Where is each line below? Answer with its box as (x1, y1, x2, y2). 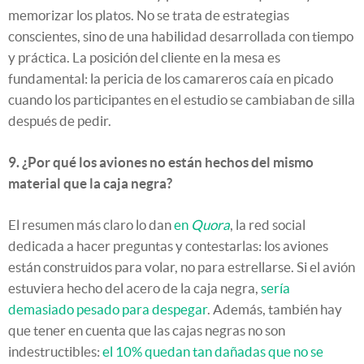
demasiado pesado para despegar (8, 301, 207, 317)
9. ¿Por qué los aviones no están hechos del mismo (8, 154, 314, 170)
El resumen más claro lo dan (8, 216, 174, 232)
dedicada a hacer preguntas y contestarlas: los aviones (8, 237, 328, 253)
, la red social (230, 216, 305, 232)
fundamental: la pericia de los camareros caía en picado (8, 70, 333, 86)
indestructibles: (8, 343, 102, 359)
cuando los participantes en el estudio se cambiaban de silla (8, 91, 355, 107)
